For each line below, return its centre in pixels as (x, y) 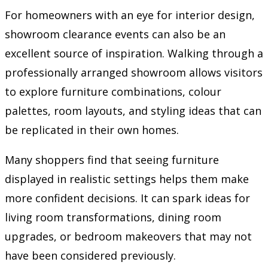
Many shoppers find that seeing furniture (112, 159)
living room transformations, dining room (113, 217)
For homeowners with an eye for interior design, (130, 15)
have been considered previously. (90, 255)
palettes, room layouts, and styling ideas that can (133, 110)
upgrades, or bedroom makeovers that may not (128, 236)
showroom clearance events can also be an (115, 34)
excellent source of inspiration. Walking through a (134, 53)
